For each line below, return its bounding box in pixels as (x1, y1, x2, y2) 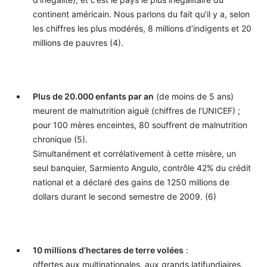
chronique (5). (33, 133, 88, 144)
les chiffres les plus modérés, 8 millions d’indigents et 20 (33, 23, 252, 33)
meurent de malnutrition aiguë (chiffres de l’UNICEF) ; (33, 105, 240, 116)
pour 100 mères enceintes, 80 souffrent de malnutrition (33, 119, 247, 130)
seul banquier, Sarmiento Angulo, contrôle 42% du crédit (33, 162, 251, 173)
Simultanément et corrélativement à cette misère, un (33, 148, 236, 159)
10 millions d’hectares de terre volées (33, 244, 184, 255)
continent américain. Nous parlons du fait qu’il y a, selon (33, 8, 250, 19)
